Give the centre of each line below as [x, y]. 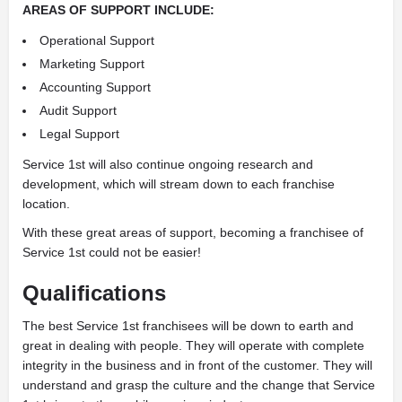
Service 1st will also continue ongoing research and [168, 164]
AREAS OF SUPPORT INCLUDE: [118, 9]
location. [46, 203]
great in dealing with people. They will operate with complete [193, 345]
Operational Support [97, 40]
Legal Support [79, 133]
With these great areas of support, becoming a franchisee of [193, 232]
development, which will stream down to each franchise [179, 184]
